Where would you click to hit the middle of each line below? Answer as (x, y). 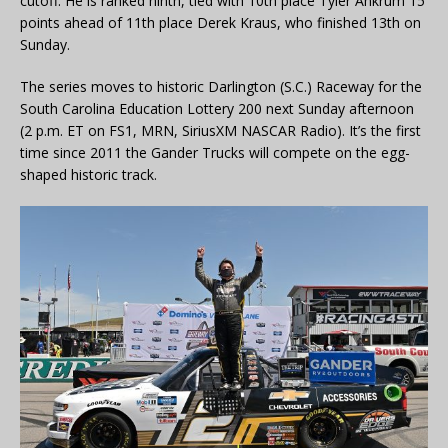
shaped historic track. (88, 174)
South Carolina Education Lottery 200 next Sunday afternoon (217, 108)
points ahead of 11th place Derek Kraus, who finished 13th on (220, 22)
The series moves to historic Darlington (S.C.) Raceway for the (221, 86)
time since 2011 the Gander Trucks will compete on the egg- (215, 152)
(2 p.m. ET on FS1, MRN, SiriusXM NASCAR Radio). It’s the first (220, 130)
